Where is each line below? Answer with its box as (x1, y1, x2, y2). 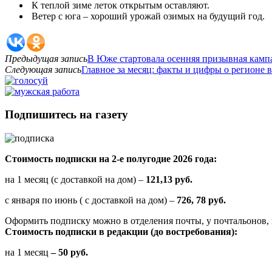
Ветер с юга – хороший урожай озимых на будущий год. (29, 10, 265, 21)
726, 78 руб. (177, 195, 226, 206)
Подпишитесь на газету (5, 108, 128, 121)
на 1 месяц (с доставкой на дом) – (5, 174, 146, 185)
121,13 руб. (146, 174, 192, 185)
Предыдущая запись (5, 53, 87, 64)
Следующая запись (5, 64, 81, 75)
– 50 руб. (49, 247, 88, 258)
